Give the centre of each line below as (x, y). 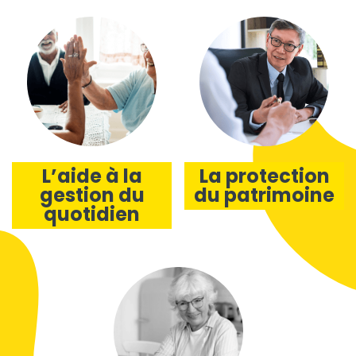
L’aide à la (92, 176)
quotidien (92, 215)
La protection (264, 176)
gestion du (92, 195)
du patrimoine (264, 195)
